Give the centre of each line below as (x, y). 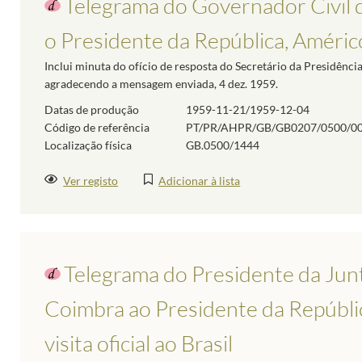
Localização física (88, 145)
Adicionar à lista (200, 180)
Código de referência (97, 128)
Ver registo (91, 180)
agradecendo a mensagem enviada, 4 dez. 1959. (161, 84)
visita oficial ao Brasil (139, 343)
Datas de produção (92, 110)
